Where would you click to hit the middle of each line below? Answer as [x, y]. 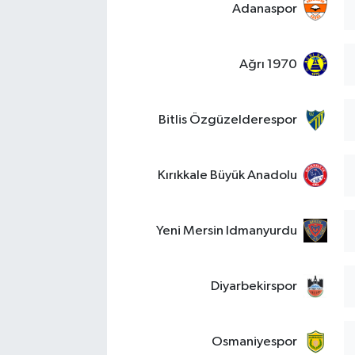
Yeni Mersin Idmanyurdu [226, 231]
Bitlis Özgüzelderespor [227, 120]
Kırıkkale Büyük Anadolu [227, 175]
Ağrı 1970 [268, 64]
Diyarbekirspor [254, 286]
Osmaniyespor [254, 342]
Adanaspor [264, 9]
